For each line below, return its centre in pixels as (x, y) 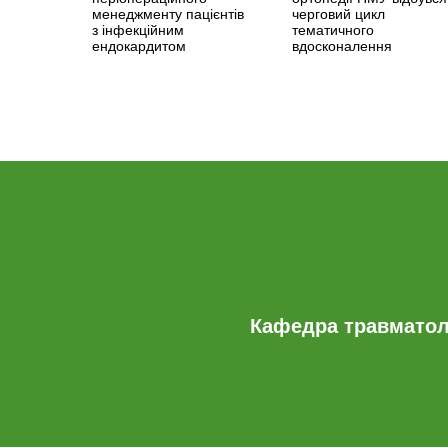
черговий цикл (338, 14)
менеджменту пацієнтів (168, 14)
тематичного (333, 30)
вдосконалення (342, 46)
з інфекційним (138, 30)
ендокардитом (139, 46)
